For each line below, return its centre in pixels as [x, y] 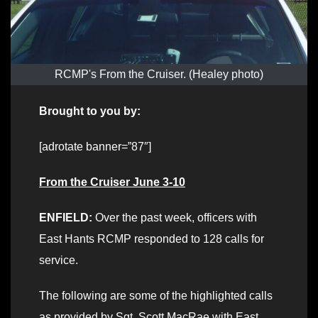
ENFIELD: [66, 218]
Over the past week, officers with [175, 218]
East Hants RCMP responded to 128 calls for [152, 239]
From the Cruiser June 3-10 [112, 182]
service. [59, 261]
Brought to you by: [90, 111]
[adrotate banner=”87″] [95, 147]
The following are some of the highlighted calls [156, 296]
